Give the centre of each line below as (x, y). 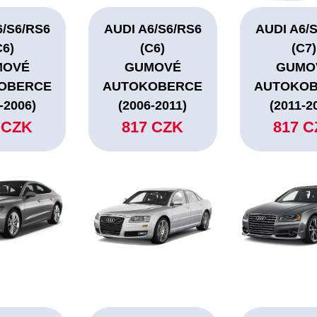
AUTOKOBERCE (153, 87)
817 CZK (153, 127)
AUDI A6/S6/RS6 (152, 29)
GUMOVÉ (152, 68)
